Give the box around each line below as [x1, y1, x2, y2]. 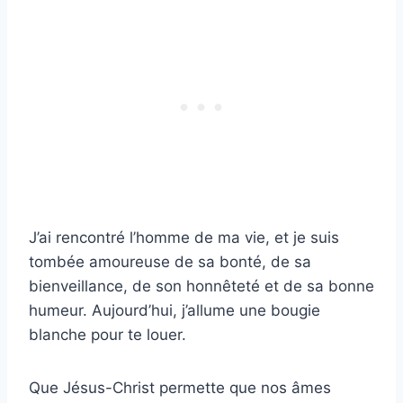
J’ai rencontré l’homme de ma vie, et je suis [29, 228, 339, 246]
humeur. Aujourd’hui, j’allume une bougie [29, 300, 320, 319]
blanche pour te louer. [29, 325, 186, 344]
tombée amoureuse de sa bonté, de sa [29, 252, 311, 271]
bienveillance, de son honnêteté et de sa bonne [29, 276, 374, 295]
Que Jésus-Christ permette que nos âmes [29, 378, 331, 397]
